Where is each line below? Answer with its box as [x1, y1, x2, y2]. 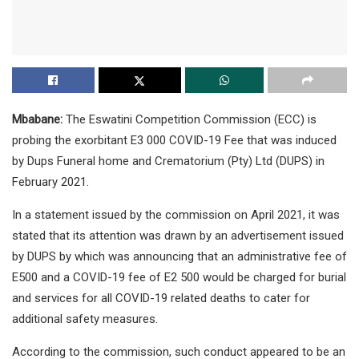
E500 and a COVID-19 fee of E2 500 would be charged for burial [12, 269, 346, 284]
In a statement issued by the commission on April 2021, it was [12, 207, 340, 222]
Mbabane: [12, 111, 66, 127]
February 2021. [12, 174, 89, 189]
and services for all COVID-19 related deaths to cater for [12, 290, 310, 305]
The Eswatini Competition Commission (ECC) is [66, 111, 317, 127]
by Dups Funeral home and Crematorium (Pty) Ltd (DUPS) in [12, 153, 325, 168]
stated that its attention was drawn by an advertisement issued [12, 228, 344, 243]
